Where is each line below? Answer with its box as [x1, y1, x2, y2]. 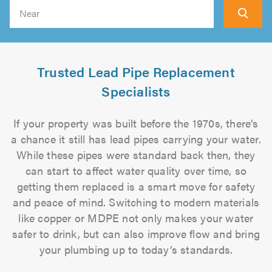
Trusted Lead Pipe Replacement [37, 62, 235, 81]
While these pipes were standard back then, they [16, 147, 256, 162]
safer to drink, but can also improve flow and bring [12, 226, 260, 241]
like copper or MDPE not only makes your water [18, 210, 254, 225]
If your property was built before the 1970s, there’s [13, 115, 259, 131]
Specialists [101, 81, 171, 100]
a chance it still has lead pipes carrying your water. [11, 131, 261, 146]
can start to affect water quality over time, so [25, 163, 247, 178]
